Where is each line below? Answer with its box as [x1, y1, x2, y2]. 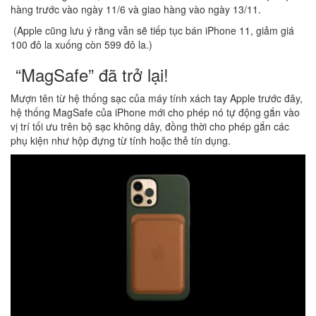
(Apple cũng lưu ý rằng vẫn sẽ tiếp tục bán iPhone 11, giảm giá [11, 23, 294, 37]
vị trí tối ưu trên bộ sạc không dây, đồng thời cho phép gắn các [11, 119, 289, 133]
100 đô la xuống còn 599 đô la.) [11, 37, 152, 51]
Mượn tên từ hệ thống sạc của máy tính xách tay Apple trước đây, [11, 90, 303, 105]
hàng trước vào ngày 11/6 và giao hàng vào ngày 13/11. [11, 1, 261, 16]
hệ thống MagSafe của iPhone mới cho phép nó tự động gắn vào [11, 104, 300, 119]
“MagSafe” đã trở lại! [11, 61, 169, 87]
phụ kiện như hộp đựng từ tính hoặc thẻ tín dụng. [11, 133, 231, 147]
